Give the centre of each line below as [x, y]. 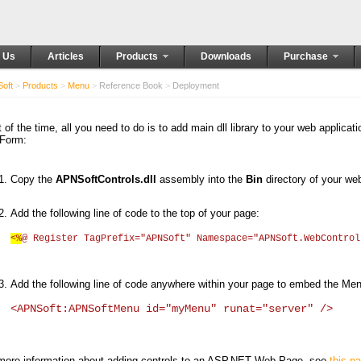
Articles [66, 56]
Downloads [226, 56]
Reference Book [131, 85]
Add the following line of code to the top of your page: [135, 213]
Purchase [306, 56]
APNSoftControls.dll [106, 179]
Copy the [33, 179]
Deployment [195, 85]
